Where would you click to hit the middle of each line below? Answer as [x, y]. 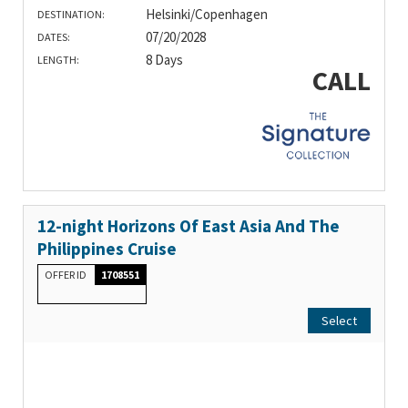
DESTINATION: [71, 15]
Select [339, 320]
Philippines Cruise [107, 248]
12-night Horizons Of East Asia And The [189, 225]
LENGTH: [58, 60]
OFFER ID [66, 274]
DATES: [54, 37]
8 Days [164, 60]
